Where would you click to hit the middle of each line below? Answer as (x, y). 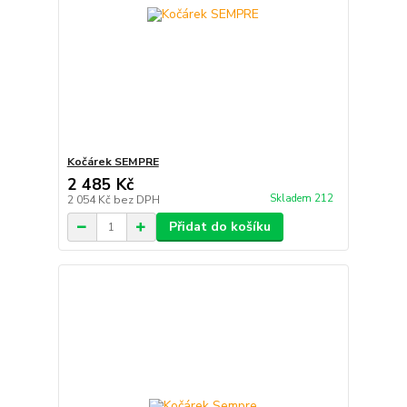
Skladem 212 (303, 198)
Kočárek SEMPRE (113, 162)
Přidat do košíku (219, 227)
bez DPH (136, 200)
